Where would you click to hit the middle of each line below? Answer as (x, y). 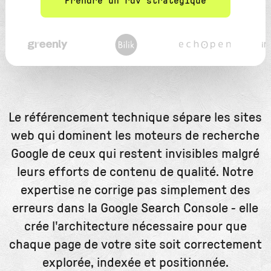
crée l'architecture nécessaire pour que (135, 226)
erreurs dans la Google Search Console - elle (135, 208)
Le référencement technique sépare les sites (135, 117)
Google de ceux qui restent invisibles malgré (135, 153)
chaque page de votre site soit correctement (135, 244)
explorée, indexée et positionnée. (135, 262)
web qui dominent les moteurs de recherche (135, 135)
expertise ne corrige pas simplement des (135, 190)
